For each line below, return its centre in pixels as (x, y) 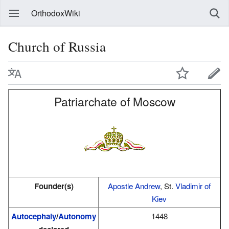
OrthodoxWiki (56, 13)
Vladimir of (193, 186)
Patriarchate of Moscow (114, 101)
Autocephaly (34, 216)
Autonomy (77, 216)
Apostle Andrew (134, 186)
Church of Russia (57, 46)
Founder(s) (54, 186)
